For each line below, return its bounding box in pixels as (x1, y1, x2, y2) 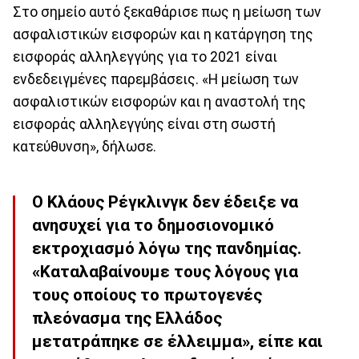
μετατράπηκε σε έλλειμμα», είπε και (32, 332, 323, 352)
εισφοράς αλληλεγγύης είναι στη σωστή (13, 116, 276, 132)
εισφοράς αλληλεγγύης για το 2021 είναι (13, 49, 277, 65)
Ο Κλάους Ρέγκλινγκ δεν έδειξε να (32, 192, 298, 212)
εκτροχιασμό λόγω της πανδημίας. (32, 239, 301, 259)
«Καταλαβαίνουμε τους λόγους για (32, 262, 298, 282)
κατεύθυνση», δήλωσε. (13, 139, 156, 155)
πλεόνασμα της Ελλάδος (32, 309, 222, 329)
